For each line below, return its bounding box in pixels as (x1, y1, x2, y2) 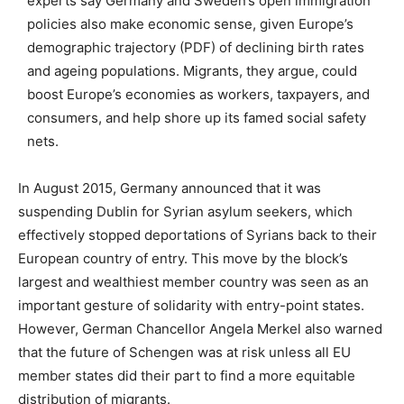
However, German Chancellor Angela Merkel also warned (18, 319, 382, 337)
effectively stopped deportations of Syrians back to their (18, 225, 377, 243)
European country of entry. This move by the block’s (18, 249, 348, 267)
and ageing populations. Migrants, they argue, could (27, 61, 357, 79)
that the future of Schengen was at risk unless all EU (18, 343, 351, 361)
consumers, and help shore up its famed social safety (27, 108, 366, 126)
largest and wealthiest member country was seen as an (18, 272, 369, 290)
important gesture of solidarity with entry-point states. (18, 296, 364, 314)
